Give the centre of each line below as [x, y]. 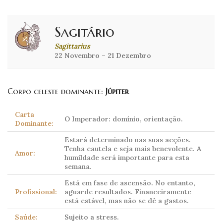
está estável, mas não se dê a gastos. [127, 201]
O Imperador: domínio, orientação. [124, 119]
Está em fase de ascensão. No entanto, [130, 183]
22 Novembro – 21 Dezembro [103, 56]
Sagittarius [72, 46]
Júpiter [117, 91]
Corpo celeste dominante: [56, 91]
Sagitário [84, 32]
